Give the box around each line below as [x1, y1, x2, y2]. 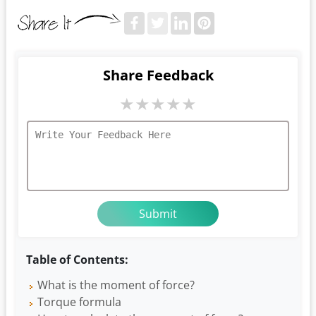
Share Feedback [102, 66, 214, 85]
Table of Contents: [26, 252, 128, 268]
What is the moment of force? [37, 277, 195, 293]
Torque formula [37, 294, 121, 310]
